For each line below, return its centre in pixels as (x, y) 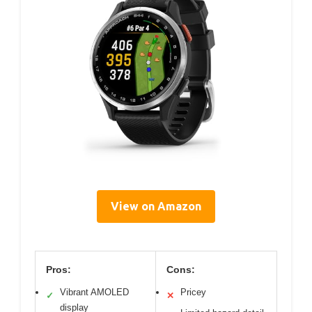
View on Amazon (156, 206)
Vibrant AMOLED (94, 292)
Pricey (193, 292)
